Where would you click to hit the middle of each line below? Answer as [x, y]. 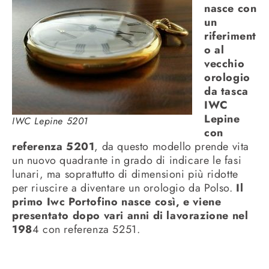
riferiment [230, 36]
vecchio [225, 64]
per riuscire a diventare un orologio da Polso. [124, 188]
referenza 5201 [53, 147]
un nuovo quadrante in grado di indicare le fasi [127, 161]
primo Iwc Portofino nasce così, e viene [117, 202]
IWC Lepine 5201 [50, 121]
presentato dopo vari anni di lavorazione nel [130, 216]
